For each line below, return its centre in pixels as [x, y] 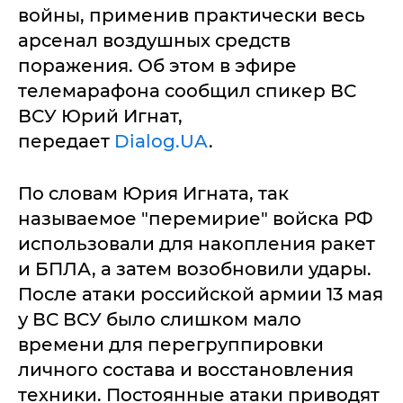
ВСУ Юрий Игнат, [100, 116]
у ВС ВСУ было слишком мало [160, 320]
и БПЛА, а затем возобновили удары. [195, 269]
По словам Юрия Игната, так [153, 194]
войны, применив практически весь [192, 16]
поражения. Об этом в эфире [157, 66]
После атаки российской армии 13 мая [201, 295]
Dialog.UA [159, 142]
